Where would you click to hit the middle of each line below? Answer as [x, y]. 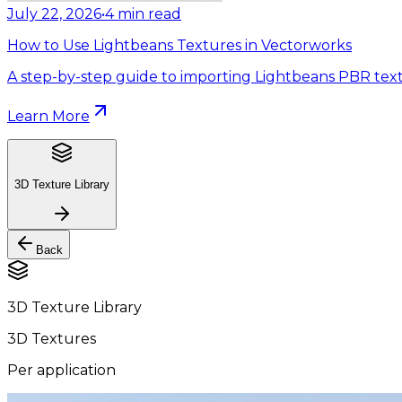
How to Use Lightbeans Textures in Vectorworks [179, 45]
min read [149, 13]
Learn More [48, 116]
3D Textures [52, 339]
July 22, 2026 [54, 13]
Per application [61, 371]
